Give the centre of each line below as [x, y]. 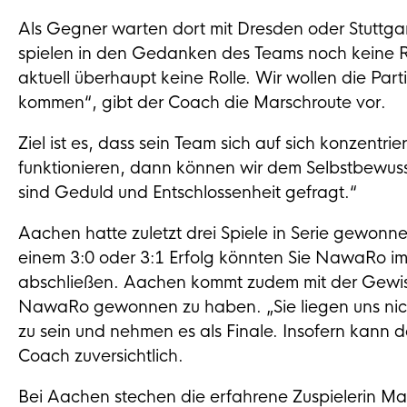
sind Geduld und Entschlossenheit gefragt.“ [188, 193]
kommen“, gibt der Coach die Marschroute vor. [202, 103]
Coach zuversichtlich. [101, 356]
